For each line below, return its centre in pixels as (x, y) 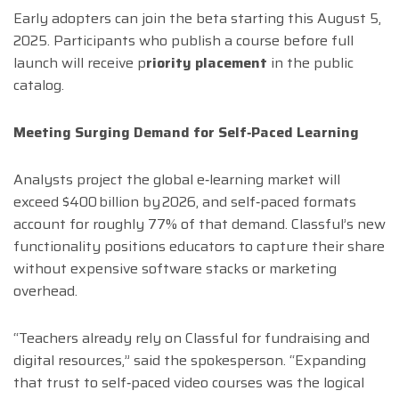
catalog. (39, 85)
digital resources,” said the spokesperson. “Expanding (190, 361)
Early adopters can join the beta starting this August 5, (197, 19)
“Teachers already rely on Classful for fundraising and (191, 338)
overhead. (45, 291)
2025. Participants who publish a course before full (183, 41)
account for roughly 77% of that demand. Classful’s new (199, 224)
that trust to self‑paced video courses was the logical (189, 383)
